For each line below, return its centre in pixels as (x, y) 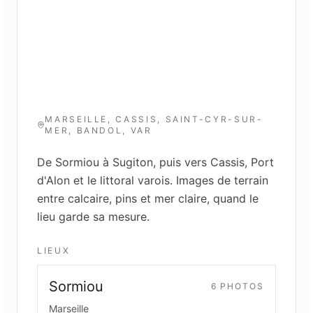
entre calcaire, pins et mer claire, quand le (148, 198)
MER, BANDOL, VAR (99, 130)
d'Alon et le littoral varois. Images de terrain (153, 180)
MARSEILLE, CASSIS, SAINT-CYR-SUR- (154, 119)
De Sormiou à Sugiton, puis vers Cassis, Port (155, 162)
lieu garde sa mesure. (93, 217)
